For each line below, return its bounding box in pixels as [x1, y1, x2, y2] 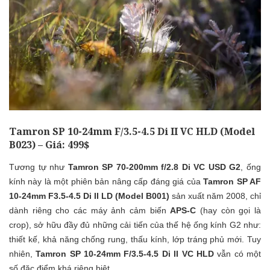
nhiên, [9, 249, 36, 259]
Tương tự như [9, 162, 68, 172]
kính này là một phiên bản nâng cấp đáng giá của [9, 177, 204, 187]
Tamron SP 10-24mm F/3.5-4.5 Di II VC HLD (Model [9, 124, 255, 138]
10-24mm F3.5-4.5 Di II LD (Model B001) [9, 191, 169, 201]
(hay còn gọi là [196, 206, 262, 216]
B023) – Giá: [9, 137, 67, 151]
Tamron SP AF [203, 177, 262, 187]
